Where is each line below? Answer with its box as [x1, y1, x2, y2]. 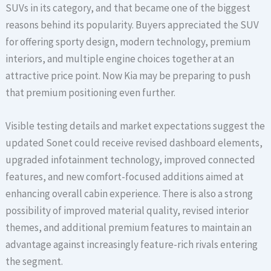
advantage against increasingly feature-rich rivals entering [5, 238, 258, 252]
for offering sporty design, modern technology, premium [5, 35, 251, 48]
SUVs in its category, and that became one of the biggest [5, 1, 251, 15]
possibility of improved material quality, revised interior [5, 204, 249, 218]
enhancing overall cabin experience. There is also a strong [5, 187, 253, 201]
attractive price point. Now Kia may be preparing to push [5, 69, 251, 82]
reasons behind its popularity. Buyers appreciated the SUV [5, 18, 260, 31]
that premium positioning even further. [5, 86, 176, 99]
